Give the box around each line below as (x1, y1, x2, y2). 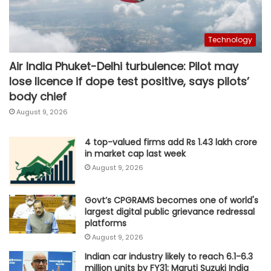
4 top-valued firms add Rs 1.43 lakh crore (85, 135, 257, 148)
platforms (85, 217, 126, 230)
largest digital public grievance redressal (85, 206, 255, 218)
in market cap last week (85, 147, 186, 160)
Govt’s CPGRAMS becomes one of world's (85, 194, 258, 207)
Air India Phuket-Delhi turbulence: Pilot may (9, 58, 238, 74)
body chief (9, 88, 67, 104)
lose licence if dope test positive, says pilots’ (9, 73, 249, 89)
